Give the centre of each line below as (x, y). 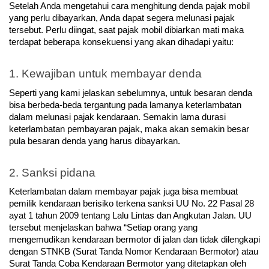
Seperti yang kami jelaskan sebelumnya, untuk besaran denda (131, 93)
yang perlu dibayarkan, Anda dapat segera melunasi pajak (122, 18)
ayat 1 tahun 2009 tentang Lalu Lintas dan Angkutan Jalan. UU (130, 216)
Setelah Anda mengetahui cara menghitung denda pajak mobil (129, 6)
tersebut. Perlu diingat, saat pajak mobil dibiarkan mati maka (126, 30)
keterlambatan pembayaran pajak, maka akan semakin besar (129, 129)
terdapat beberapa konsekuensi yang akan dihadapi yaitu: (121, 42)
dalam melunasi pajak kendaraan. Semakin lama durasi (117, 117)
